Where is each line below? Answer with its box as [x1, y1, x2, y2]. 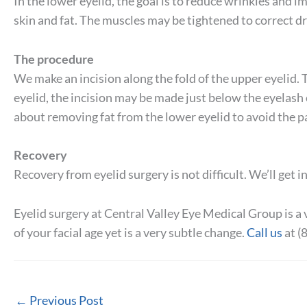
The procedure [14, 51, 94, 66]
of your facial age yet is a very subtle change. [14, 225, 247, 241]
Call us [247, 225, 282, 241]
